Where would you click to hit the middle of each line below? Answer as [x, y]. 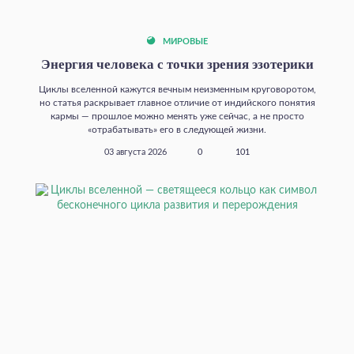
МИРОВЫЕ [184, 41]
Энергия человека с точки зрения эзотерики [177, 64]
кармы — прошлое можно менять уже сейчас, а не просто [177, 116]
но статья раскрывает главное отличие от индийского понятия [177, 102]
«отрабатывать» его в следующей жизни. [177, 129]
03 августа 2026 [136, 152]
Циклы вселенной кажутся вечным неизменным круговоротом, [177, 89]
